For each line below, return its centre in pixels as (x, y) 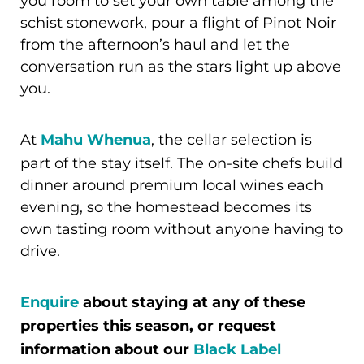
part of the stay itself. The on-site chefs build (182, 163)
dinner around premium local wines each (172, 185)
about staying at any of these (192, 303)
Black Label (237, 351)
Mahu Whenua (96, 141)
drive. (40, 251)
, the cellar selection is (232, 139)
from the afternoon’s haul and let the (155, 44)
